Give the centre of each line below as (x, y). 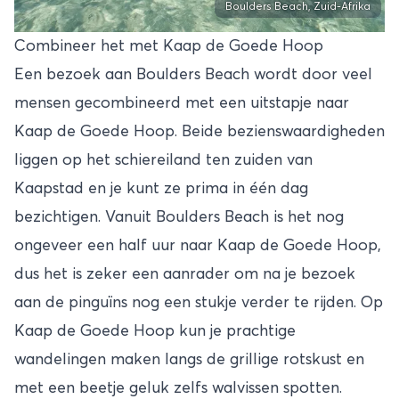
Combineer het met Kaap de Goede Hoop (169, 46)
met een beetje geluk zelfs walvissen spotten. (178, 388)
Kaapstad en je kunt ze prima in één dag (161, 188)
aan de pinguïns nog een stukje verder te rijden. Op (199, 302)
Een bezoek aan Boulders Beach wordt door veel (193, 74)
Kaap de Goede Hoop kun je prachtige (155, 331)
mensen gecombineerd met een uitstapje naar (182, 103)
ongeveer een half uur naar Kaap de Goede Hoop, (198, 245)
